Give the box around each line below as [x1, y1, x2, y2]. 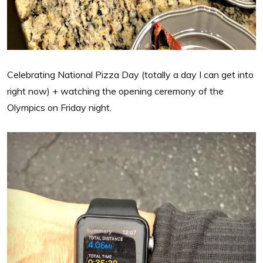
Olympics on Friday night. [7, 101, 112, 113]
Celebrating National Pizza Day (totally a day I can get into [7, 68, 254, 80]
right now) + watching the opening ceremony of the [7, 85, 224, 97]
